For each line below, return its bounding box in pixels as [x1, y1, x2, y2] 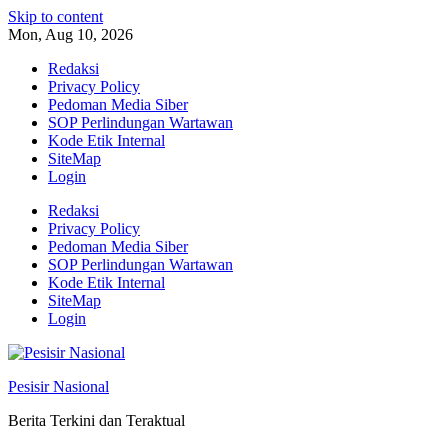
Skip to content [8, 8, 103, 25]
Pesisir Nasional [8, 378, 109, 395]
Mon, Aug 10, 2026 [8, 26, 133, 43]
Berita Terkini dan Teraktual [8, 412, 185, 429]
